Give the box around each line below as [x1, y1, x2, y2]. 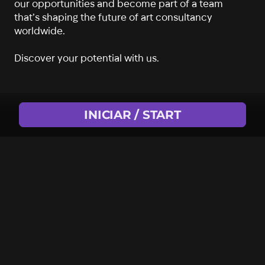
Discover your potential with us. [14, 51, 160, 63]
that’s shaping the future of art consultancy [14, 10, 213, 22]
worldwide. [14, 24, 65, 36]
